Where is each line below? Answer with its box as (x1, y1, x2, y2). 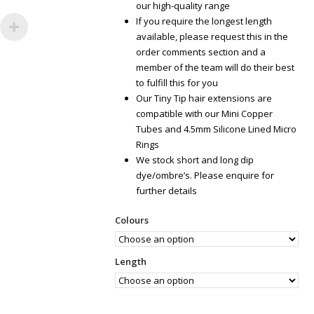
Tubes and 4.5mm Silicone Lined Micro (135, 123, 296, 135)
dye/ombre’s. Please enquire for (135, 169, 274, 182)
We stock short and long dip (135, 153, 254, 166)
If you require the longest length (135, 15, 272, 27)
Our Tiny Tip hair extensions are (135, 92, 272, 104)
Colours (114, 214, 149, 226)
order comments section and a (135, 46, 266, 58)
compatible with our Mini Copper (135, 107, 273, 120)
